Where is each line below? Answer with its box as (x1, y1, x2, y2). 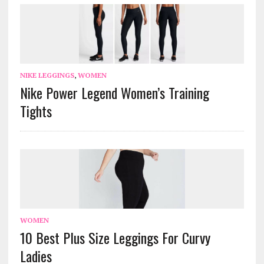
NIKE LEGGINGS (19, 71, 74, 80)
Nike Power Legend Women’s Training (19, 82, 209, 104)
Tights (19, 100, 52, 122)
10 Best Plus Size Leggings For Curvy (19, 227, 210, 249)
